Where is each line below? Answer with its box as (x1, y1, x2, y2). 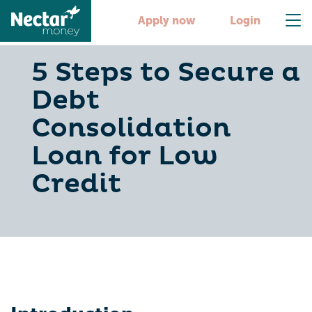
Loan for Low (31, 140, 218, 173)
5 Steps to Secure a (31, 56, 300, 89)
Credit (31, 168, 121, 201)
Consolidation (31, 112, 231, 145)
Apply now (137, 14, 195, 27)
